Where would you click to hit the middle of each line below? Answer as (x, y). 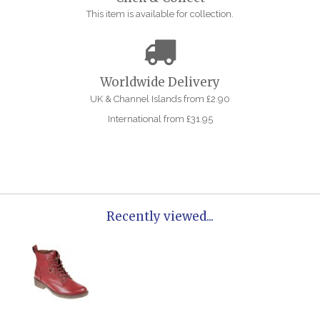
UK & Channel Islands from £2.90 (160, 99)
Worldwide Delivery (160, 82)
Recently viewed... (160, 216)
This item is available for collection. (160, 14)
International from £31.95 (160, 119)
